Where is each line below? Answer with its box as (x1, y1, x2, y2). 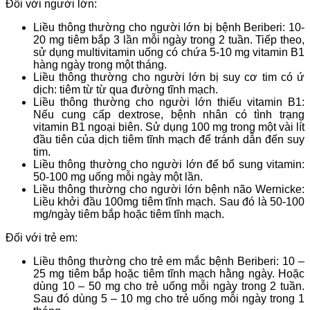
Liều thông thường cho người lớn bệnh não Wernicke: (33, 183, 304, 195)
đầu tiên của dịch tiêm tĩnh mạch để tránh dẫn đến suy (33, 133, 304, 145)
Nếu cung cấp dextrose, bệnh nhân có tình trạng (33, 108, 304, 120)
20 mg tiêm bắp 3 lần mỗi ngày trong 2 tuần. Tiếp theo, (33, 33, 304, 46)
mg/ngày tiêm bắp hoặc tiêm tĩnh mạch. (33, 208, 224, 220)
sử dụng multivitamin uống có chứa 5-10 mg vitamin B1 (33, 46, 304, 58)
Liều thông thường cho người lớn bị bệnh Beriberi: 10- (33, 21, 304, 33)
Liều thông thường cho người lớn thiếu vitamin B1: (33, 95, 304, 108)
